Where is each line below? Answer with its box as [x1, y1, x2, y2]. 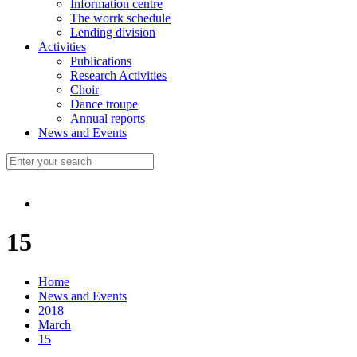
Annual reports [70, 112, 145, 125]
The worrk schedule [70, 11, 171, 25]
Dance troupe [70, 97, 138, 111]
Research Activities [70, 69, 167, 82]
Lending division [70, 25, 155, 39]
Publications [70, 54, 131, 68]
